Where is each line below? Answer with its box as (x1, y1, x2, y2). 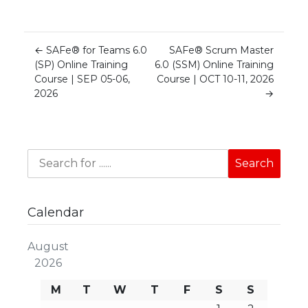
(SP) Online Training (34, 58, 128, 71)
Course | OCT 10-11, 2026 (157, 72, 274, 85)
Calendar (27, 204, 85, 220)
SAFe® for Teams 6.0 (46, 43, 147, 56)
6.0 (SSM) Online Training (155, 58, 274, 71)
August (27, 239, 69, 253)
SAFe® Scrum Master (169, 43, 274, 56)
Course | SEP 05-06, (34, 72, 130, 85)
